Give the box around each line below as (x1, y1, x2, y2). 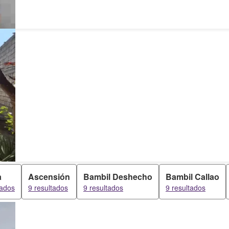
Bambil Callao (166, 171, 219, 182)
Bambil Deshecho (83, 171, 152, 182)
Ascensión (28, 171, 70, 182)
